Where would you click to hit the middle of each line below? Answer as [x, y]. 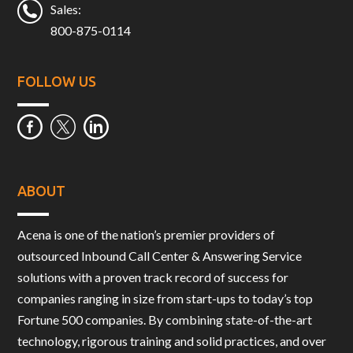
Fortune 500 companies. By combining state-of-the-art [165, 320]
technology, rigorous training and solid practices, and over [172, 341]
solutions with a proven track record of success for [153, 277]
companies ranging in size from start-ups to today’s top [165, 299]
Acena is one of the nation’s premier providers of [147, 235]
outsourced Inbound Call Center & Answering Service [160, 256]
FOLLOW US [57, 81]
